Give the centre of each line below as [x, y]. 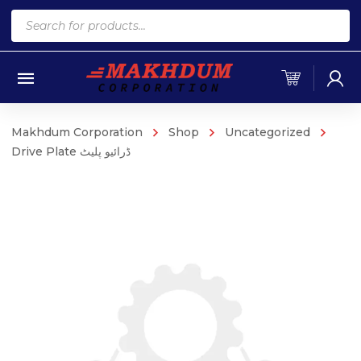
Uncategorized [268, 132]
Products [41, 19]
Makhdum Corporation [77, 132]
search [32, 42]
